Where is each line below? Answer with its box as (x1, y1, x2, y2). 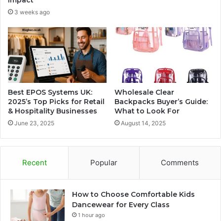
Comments (161, 157, 199, 167)
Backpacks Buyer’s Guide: (114, 97, 208, 106)
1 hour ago (78, 211, 105, 219)
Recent (22, 157, 47, 167)
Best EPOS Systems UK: (8, 87, 92, 97)
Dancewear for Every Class (72, 200, 170, 209)
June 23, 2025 (14, 119, 54, 127)
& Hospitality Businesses (8, 106, 97, 115)
